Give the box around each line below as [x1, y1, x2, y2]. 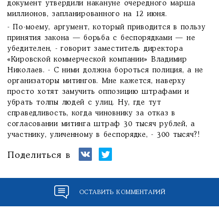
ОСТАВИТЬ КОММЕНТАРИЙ [79, 189, 166, 195]
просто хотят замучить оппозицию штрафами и [7, 88, 189, 95]
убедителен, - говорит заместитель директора [7, 45, 183, 52]
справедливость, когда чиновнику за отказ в [7, 110, 175, 117]
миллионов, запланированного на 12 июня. [7, 11, 167, 18]
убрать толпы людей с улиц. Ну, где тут [7, 99, 161, 106]
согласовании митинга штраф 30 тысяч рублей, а [7, 121, 196, 128]
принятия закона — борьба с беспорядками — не [7, 35, 196, 42]
